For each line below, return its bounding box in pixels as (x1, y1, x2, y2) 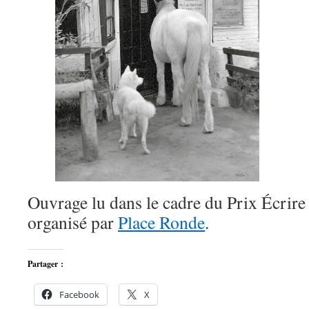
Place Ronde (118, 210, 205, 234)
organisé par (28, 210, 118, 234)
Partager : (28, 258, 63, 270)
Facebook (59, 288, 99, 301)
